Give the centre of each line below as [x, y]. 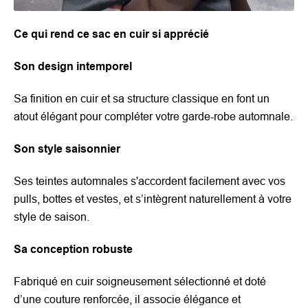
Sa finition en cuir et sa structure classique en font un [142, 98]
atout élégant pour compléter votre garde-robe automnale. [153, 116]
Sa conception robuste [73, 249]
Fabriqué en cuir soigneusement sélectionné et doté [140, 281]
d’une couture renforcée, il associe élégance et [127, 299]
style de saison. [52, 217]
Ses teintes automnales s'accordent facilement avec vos [150, 181]
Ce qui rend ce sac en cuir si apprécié [111, 34]
